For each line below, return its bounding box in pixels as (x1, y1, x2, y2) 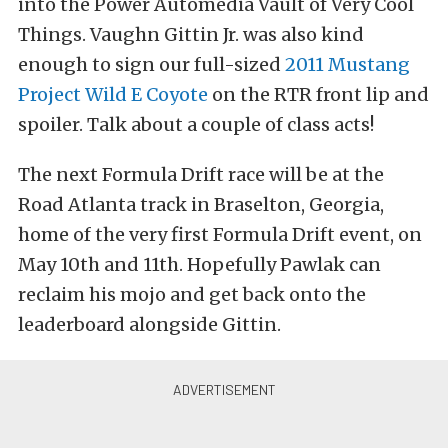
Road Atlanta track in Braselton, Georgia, (18, 193, 384, 216)
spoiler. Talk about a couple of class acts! (18, 113, 374, 136)
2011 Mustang (285, 53, 410, 76)
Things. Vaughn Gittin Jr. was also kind (18, 23, 364, 46)
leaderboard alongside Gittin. (18, 313, 281, 336)
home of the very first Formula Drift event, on (18, 223, 422, 246)
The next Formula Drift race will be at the (18, 163, 384, 186)
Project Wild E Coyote (18, 83, 208, 106)
